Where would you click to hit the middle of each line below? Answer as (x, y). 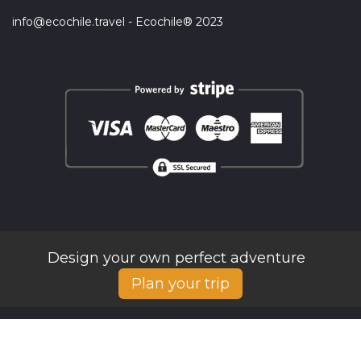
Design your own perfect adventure (180, 258)
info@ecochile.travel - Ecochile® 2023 (118, 22)
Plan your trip (180, 284)
